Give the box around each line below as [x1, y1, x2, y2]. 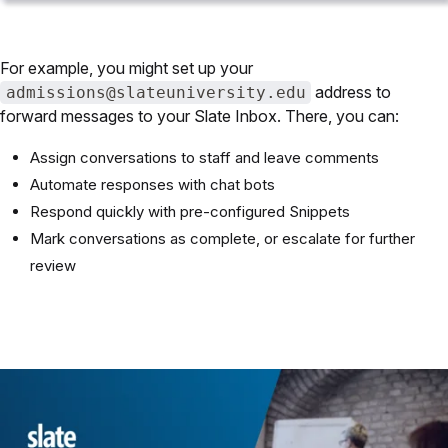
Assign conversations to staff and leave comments [30, 148, 379, 168]
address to [311, 82, 392, 103]
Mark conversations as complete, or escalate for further [30, 229, 415, 249]
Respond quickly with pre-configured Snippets [30, 202, 350, 222]
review [30, 256, 76, 276]
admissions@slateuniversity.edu [5, 83, 306, 103]
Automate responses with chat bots [30, 175, 275, 195]
